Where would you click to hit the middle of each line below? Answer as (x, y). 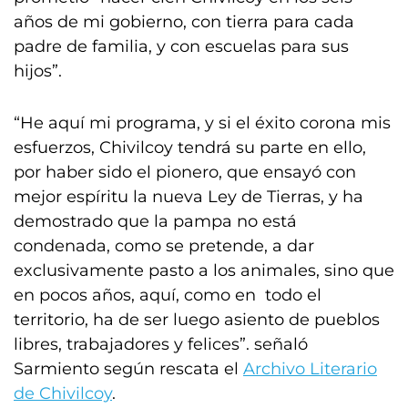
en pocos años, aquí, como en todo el (168, 295)
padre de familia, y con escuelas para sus (181, 46)
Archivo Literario (310, 369)
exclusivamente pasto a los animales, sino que (204, 270)
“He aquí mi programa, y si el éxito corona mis (202, 123)
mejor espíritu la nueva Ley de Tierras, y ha (189, 197)
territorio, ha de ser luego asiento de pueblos (197, 320)
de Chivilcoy (63, 393)
